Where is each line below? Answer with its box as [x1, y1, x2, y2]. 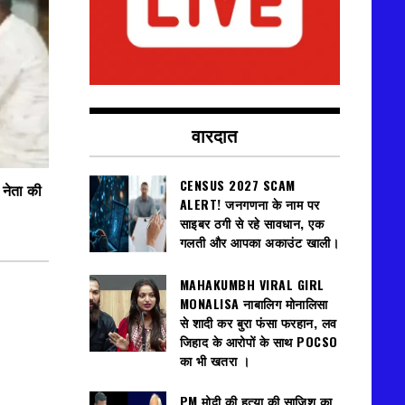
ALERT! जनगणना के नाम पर [179, 194, 320, 214]
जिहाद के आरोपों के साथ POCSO [179, 332, 338, 352]
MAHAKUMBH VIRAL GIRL [179, 275, 325, 295]
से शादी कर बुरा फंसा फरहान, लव [179, 313, 337, 333]
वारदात [192, 121, 238, 149]
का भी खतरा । [179, 351, 250, 371]
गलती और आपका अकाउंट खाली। [179, 232, 339, 252]
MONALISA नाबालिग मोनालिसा [179, 294, 328, 314]
